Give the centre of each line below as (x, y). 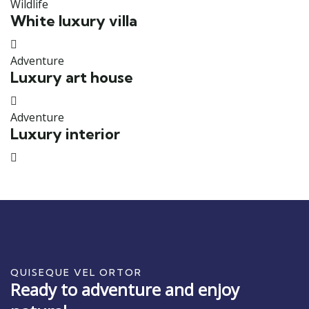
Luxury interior (65, 134)
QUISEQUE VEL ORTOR (76, 272)
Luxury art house (72, 78)
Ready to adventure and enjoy (125, 289)
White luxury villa (74, 21)
